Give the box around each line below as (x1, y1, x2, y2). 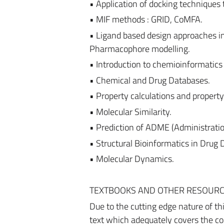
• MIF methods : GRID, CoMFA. (89, 12, 202, 26)
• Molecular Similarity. (89, 104, 171, 118)
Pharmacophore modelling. (89, 41, 190, 55)
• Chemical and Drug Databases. (89, 73, 210, 87)
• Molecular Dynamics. (89, 152, 174, 165)
